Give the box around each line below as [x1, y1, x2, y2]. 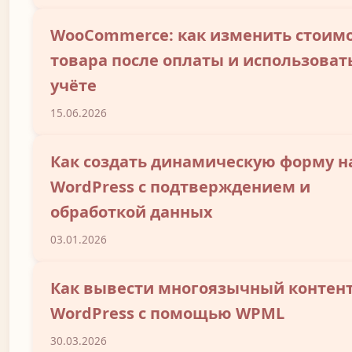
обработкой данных [50, 201, 213, 223]
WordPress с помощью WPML [50, 302, 284, 324]
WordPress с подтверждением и [50, 176, 310, 198]
